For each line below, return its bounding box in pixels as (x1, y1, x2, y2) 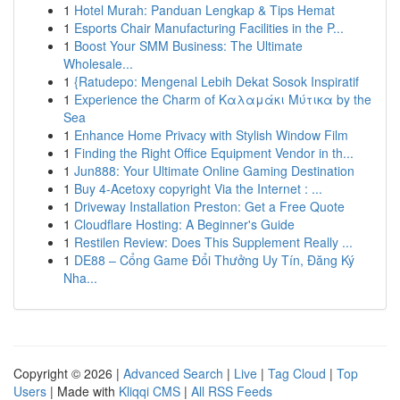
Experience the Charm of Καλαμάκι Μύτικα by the (74, 90, 371, 108)
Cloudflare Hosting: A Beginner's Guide (74, 215, 295, 233)
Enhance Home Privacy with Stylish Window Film (74, 126, 348, 144)
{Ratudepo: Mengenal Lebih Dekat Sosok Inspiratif (74, 72, 359, 90)
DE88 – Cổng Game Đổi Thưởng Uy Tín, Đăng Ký (74, 251, 354, 269)
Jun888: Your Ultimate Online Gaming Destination (74, 162, 354, 179)
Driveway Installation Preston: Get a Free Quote (74, 197, 345, 215)
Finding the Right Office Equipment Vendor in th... (74, 144, 354, 162)
